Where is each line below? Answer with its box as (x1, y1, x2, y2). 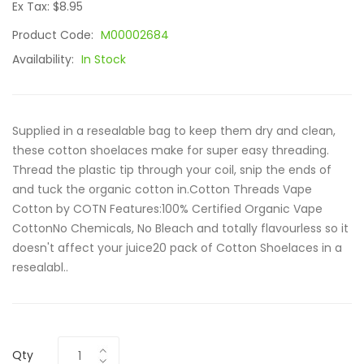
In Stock (81, 51, 126, 67)
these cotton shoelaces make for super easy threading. (12, 142, 329, 158)
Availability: (12, 51, 77, 67)
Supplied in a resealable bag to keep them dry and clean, (12, 123, 336, 139)
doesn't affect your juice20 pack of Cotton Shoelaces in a (12, 240, 342, 256)
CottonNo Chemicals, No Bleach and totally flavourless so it (12, 220, 349, 236)
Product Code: (12, 27, 97, 43)
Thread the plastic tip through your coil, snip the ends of (12, 162, 331, 178)
